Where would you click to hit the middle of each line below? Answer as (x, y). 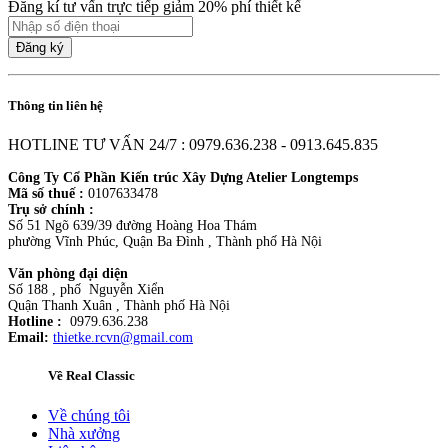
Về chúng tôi (89, 415)
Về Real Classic (91, 376)
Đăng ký (40, 47)
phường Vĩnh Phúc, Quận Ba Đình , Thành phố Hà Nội (167, 242)
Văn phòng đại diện (68, 274)
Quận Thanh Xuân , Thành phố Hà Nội (121, 306)
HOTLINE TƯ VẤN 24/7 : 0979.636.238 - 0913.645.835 (193, 145)
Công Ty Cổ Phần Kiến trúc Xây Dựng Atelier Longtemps (183, 178)
